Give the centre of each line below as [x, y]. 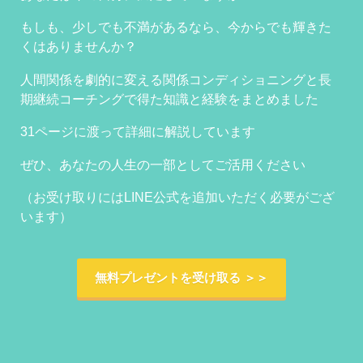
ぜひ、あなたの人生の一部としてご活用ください [162, 164]
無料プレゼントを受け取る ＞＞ [181, 278]
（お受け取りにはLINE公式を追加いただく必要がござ [177, 197]
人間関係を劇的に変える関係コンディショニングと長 [175, 79]
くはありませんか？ [78, 47]
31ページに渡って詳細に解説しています [137, 132]
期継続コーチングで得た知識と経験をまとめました [169, 98]
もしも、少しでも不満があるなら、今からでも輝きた [175, 27]
